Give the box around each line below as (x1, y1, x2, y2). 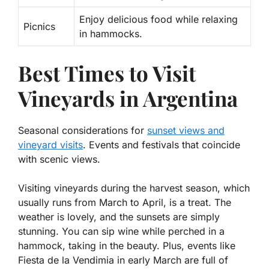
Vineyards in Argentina (18, 84, 238, 113)
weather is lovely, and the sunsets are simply (18, 211, 220, 223)
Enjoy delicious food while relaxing (79, 13, 238, 26)
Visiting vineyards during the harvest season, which (18, 182, 250, 195)
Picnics (23, 20, 55, 33)
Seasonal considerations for (18, 124, 147, 137)
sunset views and (147, 124, 225, 137)
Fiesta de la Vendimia (18, 254, 114, 267)
